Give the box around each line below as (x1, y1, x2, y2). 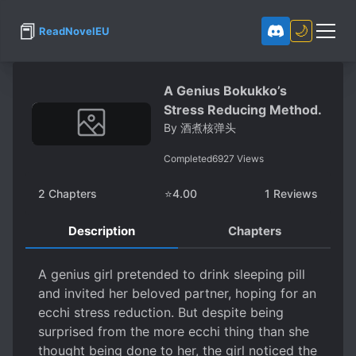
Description (68, 223, 135, 238)
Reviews (270, 187, 318, 200)
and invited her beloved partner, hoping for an (38, 285, 316, 301)
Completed (164, 153, 212, 164)
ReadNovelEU (39, 25, 109, 37)
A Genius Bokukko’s (164, 83, 287, 99)
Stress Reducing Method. (164, 102, 322, 118)
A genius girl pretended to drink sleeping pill (38, 266, 305, 282)
